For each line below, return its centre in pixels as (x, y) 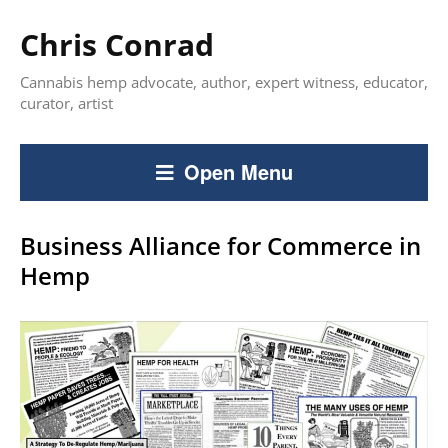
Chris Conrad (117, 44)
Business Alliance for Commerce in (220, 245)
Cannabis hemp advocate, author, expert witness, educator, (224, 82)
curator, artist (66, 103)
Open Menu (238, 171)
